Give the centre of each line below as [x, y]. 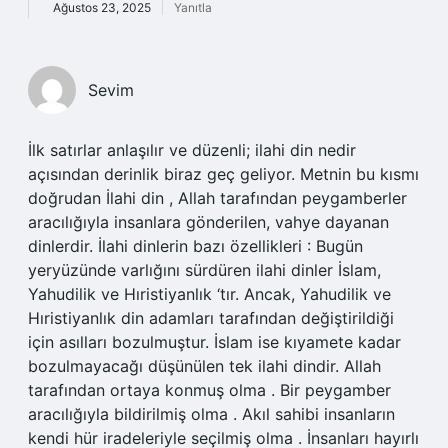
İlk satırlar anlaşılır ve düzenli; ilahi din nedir [192, 150]
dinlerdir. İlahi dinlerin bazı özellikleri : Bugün [195, 246]
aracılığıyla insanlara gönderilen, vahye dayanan [208, 222]
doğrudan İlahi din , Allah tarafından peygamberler [217, 198]
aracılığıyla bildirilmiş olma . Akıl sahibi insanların [211, 414]
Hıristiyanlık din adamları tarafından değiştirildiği [211, 318]
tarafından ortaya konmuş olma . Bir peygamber [209, 390]
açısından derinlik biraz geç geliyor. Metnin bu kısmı [223, 174]
